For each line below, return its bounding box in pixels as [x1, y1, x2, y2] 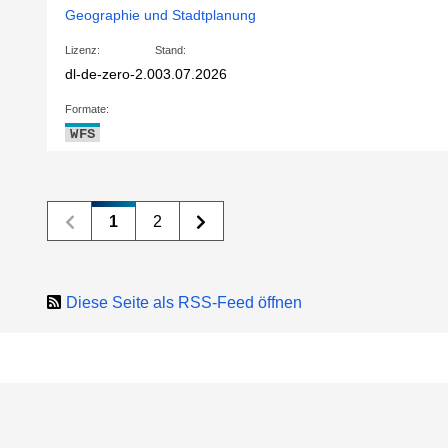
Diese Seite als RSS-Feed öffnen [66, 294, 303, 312]
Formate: [65, 103, 110, 116]
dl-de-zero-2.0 [65, 66, 156, 83]
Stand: [155, 44, 187, 57]
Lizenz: [65, 44, 101, 57]
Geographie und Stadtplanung [65, 7, 257, 24]
